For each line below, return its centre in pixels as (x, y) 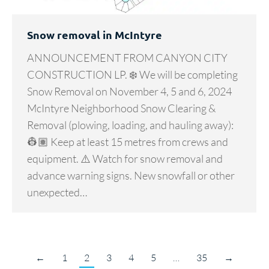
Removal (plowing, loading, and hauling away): (130, 125)
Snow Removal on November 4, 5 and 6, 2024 (129, 92)
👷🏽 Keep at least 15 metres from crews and (128, 142)
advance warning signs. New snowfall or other (131, 176)
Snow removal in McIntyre (95, 35)
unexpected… (57, 192)
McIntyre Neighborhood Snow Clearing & (121, 108)
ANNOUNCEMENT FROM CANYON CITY (127, 58)
